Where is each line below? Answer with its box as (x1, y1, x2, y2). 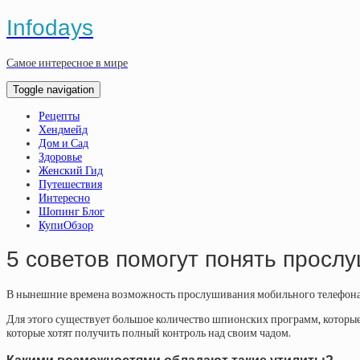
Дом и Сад (39, 136, 88, 150)
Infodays (6, 14, 93, 40)
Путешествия (39, 177, 102, 191)
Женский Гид (39, 163, 103, 178)
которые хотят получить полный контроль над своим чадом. (6, 326, 291, 340)
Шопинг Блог (39, 204, 104, 219)
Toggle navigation (13, 83, 94, 96)
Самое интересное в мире (6, 55, 128, 70)
